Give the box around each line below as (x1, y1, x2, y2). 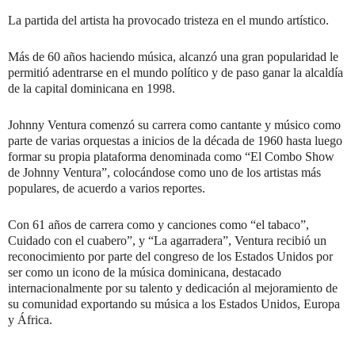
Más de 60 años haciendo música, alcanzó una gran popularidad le (8, 50, 338, 64)
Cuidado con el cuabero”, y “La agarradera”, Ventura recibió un (8, 234, 326, 248)
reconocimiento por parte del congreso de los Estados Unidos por (8, 250, 333, 264)
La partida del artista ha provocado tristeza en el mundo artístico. (8, 13, 329, 28)
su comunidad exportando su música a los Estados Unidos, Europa (8, 297, 340, 311)
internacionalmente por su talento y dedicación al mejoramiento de (8, 281, 338, 296)
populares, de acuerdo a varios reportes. (8, 181, 205, 196)
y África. (8, 313, 52, 327)
